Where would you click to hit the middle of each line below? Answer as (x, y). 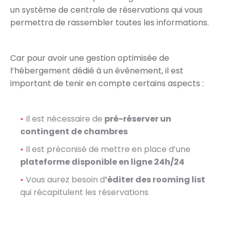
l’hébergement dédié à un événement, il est (97, 71)
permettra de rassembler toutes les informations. (109, 23)
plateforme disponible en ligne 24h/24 (102, 162)
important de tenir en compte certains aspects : (107, 83)
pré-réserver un (138, 119)
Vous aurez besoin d (65, 180)
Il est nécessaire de (65, 119)
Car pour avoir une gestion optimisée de (90, 58)
